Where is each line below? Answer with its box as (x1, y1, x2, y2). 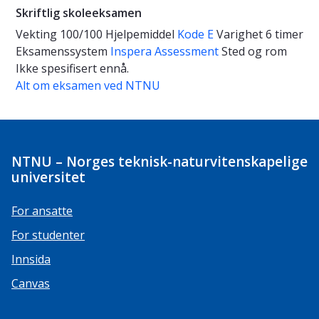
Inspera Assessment (110, 43, 221, 60)
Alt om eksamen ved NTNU (16, 78, 160, 94)
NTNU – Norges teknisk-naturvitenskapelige (11, 152, 308, 172)
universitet (11, 168, 85, 187)
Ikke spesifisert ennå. (16, 61, 129, 77)
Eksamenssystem (16, 43, 110, 60)
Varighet (216, 26, 266, 43)
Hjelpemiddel (105, 26, 177, 43)
